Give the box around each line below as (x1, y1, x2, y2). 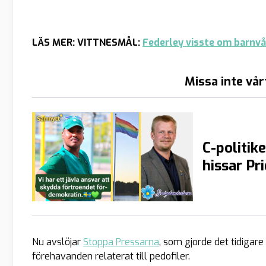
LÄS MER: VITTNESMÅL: (32, 36, 142, 49)
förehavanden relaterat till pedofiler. (32, 249, 190, 262)
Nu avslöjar (32, 235, 83, 248)
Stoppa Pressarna (83, 235, 159, 248)
